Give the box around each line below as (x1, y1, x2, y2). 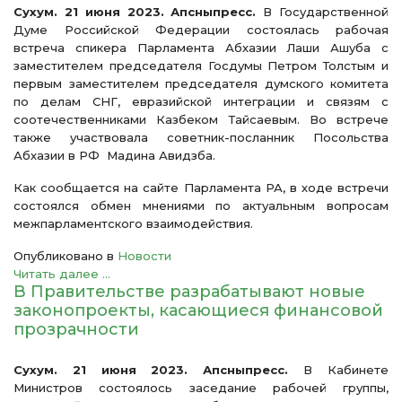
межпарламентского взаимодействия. (13, 215, 253, 231)
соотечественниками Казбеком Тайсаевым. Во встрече (13, 111, 389, 127)
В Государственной (256, 4, 389, 19)
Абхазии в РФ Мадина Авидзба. (13, 147, 215, 162)
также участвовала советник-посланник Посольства (13, 129, 389, 144)
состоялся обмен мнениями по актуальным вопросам (13, 197, 389, 213)
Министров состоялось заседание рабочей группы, (13, 380, 389, 395)
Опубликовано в (13, 248, 114, 263)
